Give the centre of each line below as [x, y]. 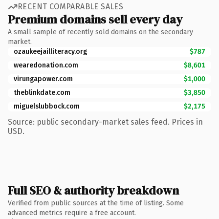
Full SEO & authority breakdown [93, 190]
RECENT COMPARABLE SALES [71, 7]
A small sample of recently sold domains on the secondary [100, 32]
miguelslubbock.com [47, 106]
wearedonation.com [46, 65]
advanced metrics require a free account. [72, 213]
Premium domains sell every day [95, 19]
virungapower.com [43, 79]
